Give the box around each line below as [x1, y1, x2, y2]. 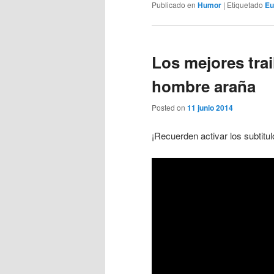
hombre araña [152, 74, 256, 97]
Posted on [152, 102, 187, 113]
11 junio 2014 [187, 102, 233, 114]
